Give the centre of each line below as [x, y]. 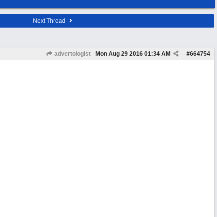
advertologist [72, 54]
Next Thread [50, 21]
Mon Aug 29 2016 [119, 54]
